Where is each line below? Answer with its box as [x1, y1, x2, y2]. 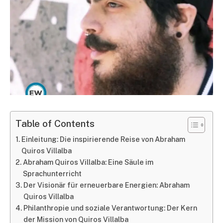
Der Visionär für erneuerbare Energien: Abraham [23, 180, 190, 189]
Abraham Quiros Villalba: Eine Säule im [22, 157, 153, 166]
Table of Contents [15, 118, 95, 129]
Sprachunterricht [22, 169, 82, 178]
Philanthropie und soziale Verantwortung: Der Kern [23, 203, 197, 212]
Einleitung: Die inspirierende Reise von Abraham [21, 134, 185, 143]
